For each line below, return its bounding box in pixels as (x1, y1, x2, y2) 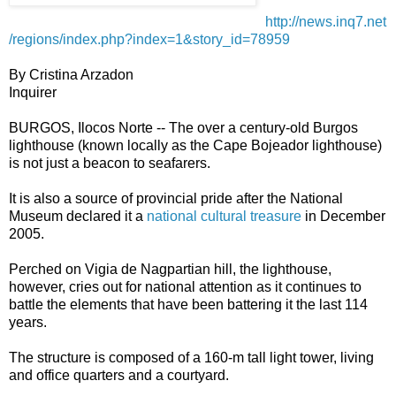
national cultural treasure (147, 209, 301, 225)
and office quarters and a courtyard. (9, 368, 229, 384)
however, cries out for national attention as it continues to (9, 279, 362, 295)
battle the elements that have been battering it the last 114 (9, 297, 368, 313)
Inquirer (9, 85, 57, 101)
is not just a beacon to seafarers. (9, 156, 210, 171)
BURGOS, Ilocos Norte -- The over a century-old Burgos (9, 120, 358, 136)
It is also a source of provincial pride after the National (9, 191, 343, 207)
